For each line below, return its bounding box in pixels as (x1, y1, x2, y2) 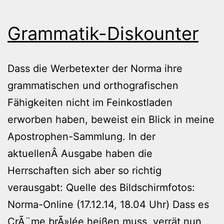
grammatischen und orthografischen (7, 79, 178, 91)
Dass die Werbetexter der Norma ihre (7, 62, 182, 74)
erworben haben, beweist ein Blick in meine (7, 113, 214, 125)
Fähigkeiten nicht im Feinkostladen (7, 96, 172, 108)
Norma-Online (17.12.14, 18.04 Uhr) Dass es (7, 198, 209, 210)
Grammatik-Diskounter (7, 22, 198, 44)
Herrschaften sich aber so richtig (7, 164, 161, 176)
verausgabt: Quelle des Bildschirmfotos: (7, 181, 195, 193)
